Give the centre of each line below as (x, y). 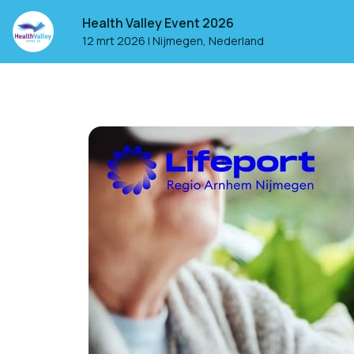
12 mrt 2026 (114, 41)
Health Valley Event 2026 (158, 23)
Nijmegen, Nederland (208, 41)
